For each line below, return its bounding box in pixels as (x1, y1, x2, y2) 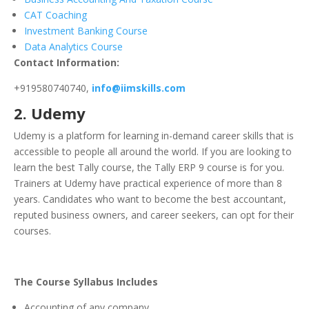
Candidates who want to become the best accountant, (43, 192, 286, 206)
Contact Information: (14, 56, 119, 70)
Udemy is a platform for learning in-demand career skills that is (14, 129, 294, 143)
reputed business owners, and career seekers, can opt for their (14, 208, 294, 222)
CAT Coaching (24, 8, 87, 22)
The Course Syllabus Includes (14, 275, 161, 289)
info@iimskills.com (92, 81, 186, 95)
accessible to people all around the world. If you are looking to (14, 145, 292, 159)
